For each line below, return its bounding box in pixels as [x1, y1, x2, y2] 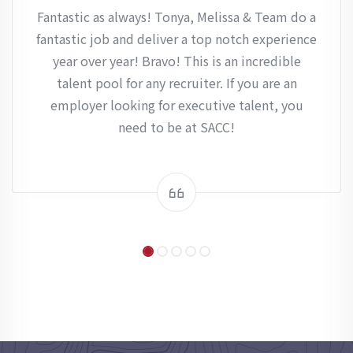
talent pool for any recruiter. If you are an [56, 73, 297, 92]
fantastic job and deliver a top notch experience [36, 29, 317, 48]
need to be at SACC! [118, 117, 235, 136]
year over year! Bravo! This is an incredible [52, 51, 301, 70]
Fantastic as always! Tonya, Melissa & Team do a [37, 7, 316, 26]
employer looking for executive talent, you [50, 95, 303, 114]
